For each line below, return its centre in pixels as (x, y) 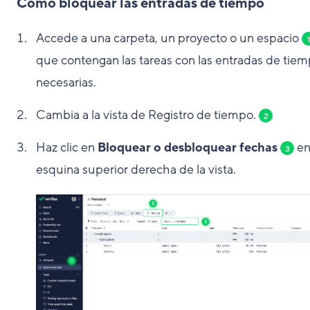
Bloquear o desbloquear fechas (188, 147)
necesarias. (66, 82)
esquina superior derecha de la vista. (136, 170)
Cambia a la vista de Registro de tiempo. (147, 115)
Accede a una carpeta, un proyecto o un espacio (169, 38)
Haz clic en (67, 147)
